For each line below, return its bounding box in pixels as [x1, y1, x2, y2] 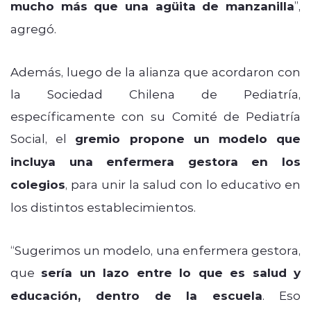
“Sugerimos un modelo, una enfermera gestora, [10, 242, 301, 258]
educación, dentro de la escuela [10, 287, 263, 303]
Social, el [10, 130, 76, 146]
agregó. [10, 20, 56, 36]
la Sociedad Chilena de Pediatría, [10, 85, 301, 101]
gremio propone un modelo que [75, 130, 301, 146]
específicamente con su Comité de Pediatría [10, 108, 301, 124]
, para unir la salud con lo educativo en [65, 176, 301, 192]
